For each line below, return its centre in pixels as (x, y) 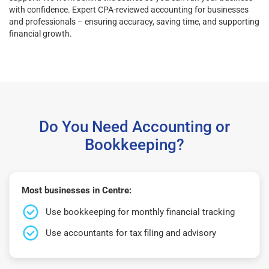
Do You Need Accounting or (134, 126)
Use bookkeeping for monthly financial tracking (140, 212)
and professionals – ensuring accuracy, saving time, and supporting (134, 21)
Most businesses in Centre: (77, 190)
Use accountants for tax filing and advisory (131, 233)
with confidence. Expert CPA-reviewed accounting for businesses (129, 9)
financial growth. (41, 33)
